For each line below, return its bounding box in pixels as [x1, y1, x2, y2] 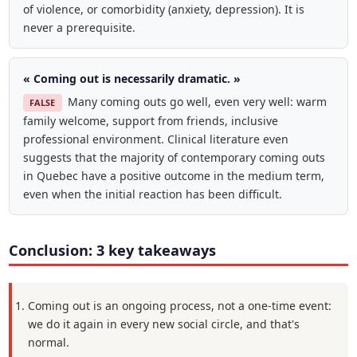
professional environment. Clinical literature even [22, 131, 288, 147]
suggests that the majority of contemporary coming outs [22, 149, 325, 165]
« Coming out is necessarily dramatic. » [22, 71, 241, 87]
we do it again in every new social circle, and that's [27, 316, 300, 331]
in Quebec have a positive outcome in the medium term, [22, 167, 324, 183]
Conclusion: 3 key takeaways [9, 240, 217, 260]
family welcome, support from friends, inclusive [22, 112, 278, 128]
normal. [27, 334, 69, 350]
